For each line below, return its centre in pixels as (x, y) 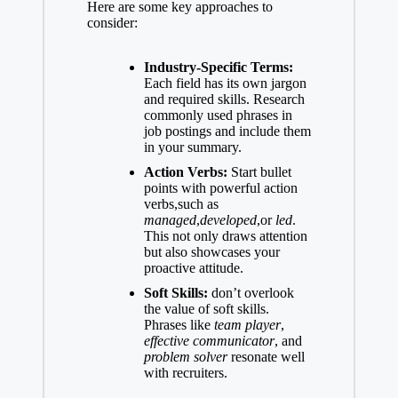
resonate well (266, 357)
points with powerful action (220, 188)
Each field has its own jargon (225, 83)
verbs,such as (181, 204)
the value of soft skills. (206, 309)
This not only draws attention (225, 236)
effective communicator (209, 341)
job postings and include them (227, 131)
